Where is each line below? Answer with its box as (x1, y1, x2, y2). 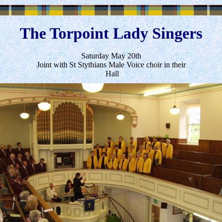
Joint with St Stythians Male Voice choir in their (36, 60, 186, 69)
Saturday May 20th (81, 52, 141, 60)
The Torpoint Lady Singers (20, 24, 202, 42)
